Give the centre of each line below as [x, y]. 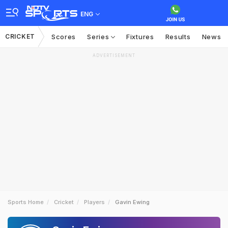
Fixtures [140, 37]
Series [99, 37]
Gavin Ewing [132, 202]
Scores [64, 37]
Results [178, 37]
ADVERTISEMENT [114, 55]
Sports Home [26, 202]
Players [94, 202]
